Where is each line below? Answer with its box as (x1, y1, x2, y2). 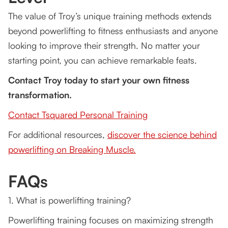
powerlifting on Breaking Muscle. (8, 144, 136, 155)
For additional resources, (8, 129, 107, 140)
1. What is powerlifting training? (8, 194, 131, 206)
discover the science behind (107, 129, 217, 140)
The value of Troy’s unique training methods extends (8, 10, 212, 22)
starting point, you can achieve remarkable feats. (8, 54, 197, 66)
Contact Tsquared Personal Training (8, 109, 148, 121)
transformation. (8, 89, 72, 101)
